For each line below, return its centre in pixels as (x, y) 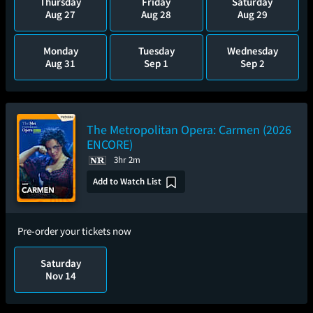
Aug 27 (61, 14)
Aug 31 (61, 63)
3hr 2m (127, 160)
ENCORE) (110, 144)
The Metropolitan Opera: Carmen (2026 (189, 130)
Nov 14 (60, 276)
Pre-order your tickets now (74, 231)
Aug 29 (252, 14)
